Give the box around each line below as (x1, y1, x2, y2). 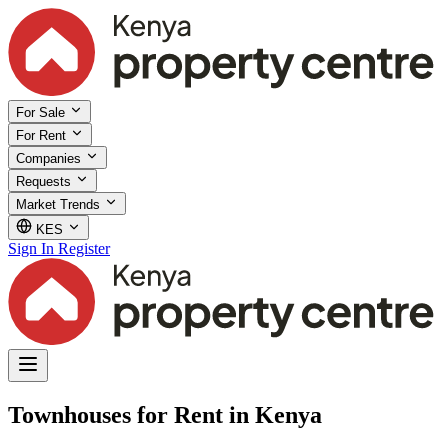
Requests (16, 173, 75, 189)
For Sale (16, 104, 69, 120)
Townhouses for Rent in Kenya (8, 401, 322, 428)
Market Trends (16, 196, 104, 212)
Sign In (8, 239, 54, 257)
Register (58, 239, 110, 257)
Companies (16, 150, 85, 166)
